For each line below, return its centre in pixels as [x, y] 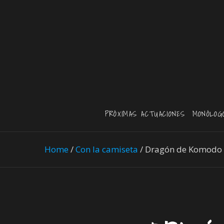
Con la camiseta [107, 149]
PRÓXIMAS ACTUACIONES [145, 114]
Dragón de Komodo [183, 149]
